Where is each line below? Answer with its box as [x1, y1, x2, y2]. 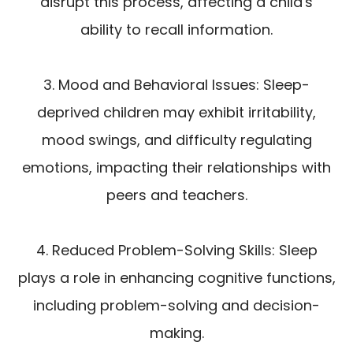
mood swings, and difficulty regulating [41, 130, 312, 150]
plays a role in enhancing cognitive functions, [17, 268, 336, 288]
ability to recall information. [80, 20, 273, 40]
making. [149, 323, 204, 344]
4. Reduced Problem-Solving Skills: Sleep [35, 240, 318, 261]
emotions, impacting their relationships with [22, 158, 331, 178]
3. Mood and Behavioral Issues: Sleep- [43, 75, 310, 95]
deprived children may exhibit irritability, [37, 102, 316, 123]
